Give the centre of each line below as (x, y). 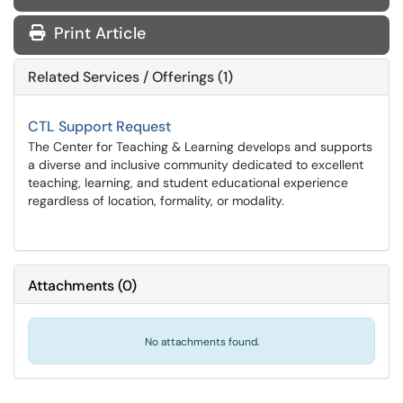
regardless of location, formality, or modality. (156, 201)
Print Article (98, 33)
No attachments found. (201, 342)
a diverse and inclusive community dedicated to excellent (196, 165)
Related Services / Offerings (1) (130, 77)
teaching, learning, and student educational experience (188, 183)
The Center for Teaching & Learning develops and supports (200, 147)
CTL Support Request (99, 126)
